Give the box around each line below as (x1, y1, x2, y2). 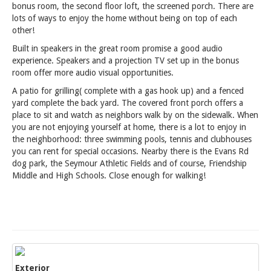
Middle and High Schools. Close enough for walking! (12, 171, 206, 180)
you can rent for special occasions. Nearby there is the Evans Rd (12, 146, 249, 156)
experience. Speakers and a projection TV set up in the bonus (12, 56, 239, 65)
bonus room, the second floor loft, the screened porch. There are (12, 1, 253, 11)
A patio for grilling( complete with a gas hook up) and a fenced (12, 86, 244, 96)
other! (12, 25, 34, 35)
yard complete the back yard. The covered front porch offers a (12, 98, 243, 108)
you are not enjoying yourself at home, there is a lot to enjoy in (12, 122, 246, 132)
